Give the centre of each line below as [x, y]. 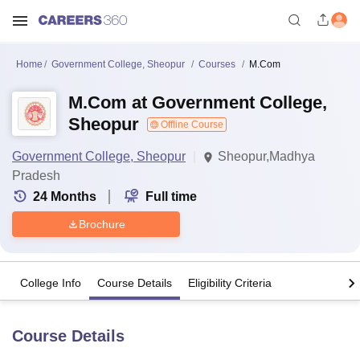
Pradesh [36, 176]
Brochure [102, 224]
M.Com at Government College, [198, 102]
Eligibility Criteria [230, 283]
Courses [217, 64]
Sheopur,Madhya [266, 156]
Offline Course [191, 125]
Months [74, 196]
